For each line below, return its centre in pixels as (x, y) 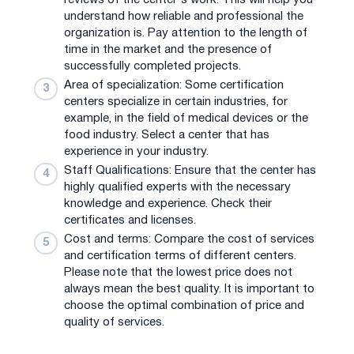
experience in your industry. (136, 151)
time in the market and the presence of (168, 49)
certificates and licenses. (130, 220)
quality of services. (114, 322)
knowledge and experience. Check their (168, 203)
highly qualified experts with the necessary (177, 187)
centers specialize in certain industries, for (176, 102)
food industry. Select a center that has (167, 135)
